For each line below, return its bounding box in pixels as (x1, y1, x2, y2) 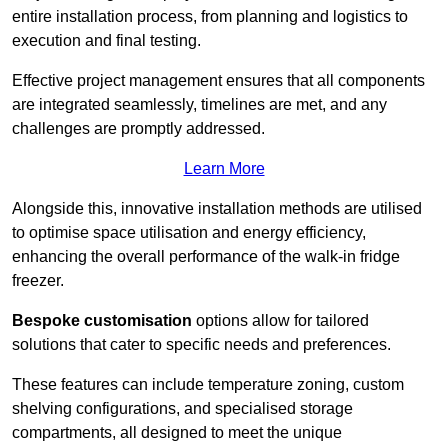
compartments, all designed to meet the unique (12, 424, 342, 442)
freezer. (12, 272, 64, 290)
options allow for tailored (192, 312, 369, 330)
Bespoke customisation (12, 312, 192, 330)
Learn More (183, 160, 265, 178)
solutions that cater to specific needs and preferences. (12, 336, 395, 354)
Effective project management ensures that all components (12, 72, 425, 90)
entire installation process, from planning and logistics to (12, 8, 408, 26)
